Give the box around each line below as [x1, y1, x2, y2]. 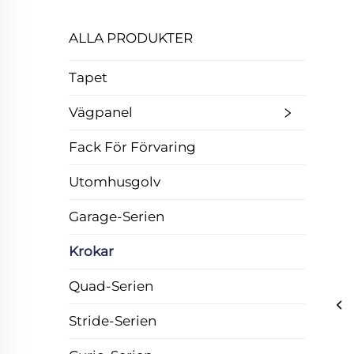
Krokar [69, 243, 114, 259]
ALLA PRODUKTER [69, 30, 193, 46]
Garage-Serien [69, 209, 164, 224]
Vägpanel [69, 104, 133, 120]
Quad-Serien [69, 278, 153, 294]
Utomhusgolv [69, 174, 160, 190]
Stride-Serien [69, 313, 156, 329]
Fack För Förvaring [69, 139, 196, 155]
